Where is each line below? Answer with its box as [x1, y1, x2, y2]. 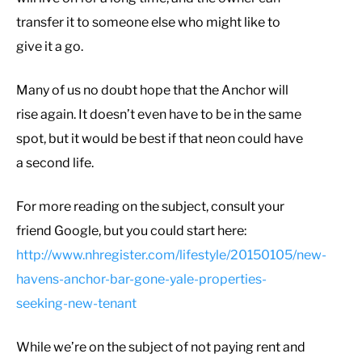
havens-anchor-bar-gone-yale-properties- [16, 271, 267, 287]
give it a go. [16, 38, 83, 54]
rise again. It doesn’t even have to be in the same [16, 106, 301, 122]
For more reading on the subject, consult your [16, 198, 284, 214]
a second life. [16, 154, 94, 170]
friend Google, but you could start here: [16, 222, 246, 238]
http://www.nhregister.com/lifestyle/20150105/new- [16, 246, 326, 263]
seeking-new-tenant [16, 295, 137, 311]
